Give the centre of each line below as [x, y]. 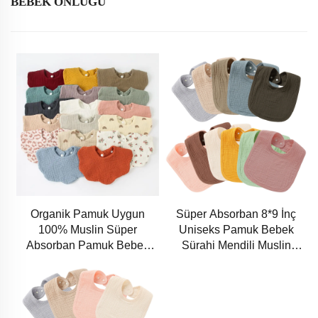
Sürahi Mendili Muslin [236, 245]
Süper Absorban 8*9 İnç [236, 214]
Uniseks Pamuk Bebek [236, 229]
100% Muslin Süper [88, 229]
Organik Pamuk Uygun [88, 214]
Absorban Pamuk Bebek [88, 245]
